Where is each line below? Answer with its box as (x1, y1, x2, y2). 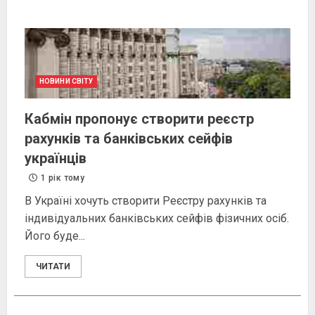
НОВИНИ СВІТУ (39, 77, 94, 86)
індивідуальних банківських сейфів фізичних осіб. (25, 212, 289, 226)
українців (25, 150, 86, 167)
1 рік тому (39, 173, 84, 184)
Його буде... (25, 229, 85, 243)
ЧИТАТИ (36, 262, 70, 272)
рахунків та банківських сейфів (25, 130, 233, 148)
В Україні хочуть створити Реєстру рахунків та (25, 194, 266, 208)
